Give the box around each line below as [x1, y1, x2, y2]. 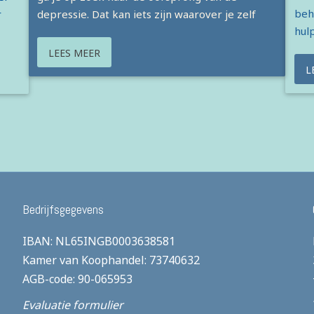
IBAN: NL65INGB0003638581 [22, 233, 176, 250]
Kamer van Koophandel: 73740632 [22, 252, 200, 268]
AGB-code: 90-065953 [22, 271, 133, 287]
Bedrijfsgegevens [22, 201, 104, 218]
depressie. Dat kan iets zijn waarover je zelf [37, 7, 257, 22]
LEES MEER [48, 46, 101, 60]
